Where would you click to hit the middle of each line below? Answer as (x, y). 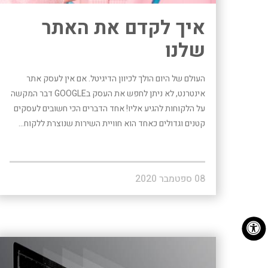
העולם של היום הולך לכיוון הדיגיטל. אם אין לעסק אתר (115, 78)
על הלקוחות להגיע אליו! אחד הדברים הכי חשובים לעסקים (109, 108)
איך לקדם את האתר (123, 28)
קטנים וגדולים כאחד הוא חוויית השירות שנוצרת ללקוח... (112, 123)
